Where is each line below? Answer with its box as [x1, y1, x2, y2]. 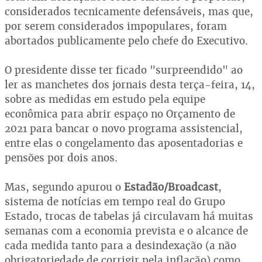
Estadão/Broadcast [124, 180, 218, 194]
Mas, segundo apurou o [5, 180, 124, 194]
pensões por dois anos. [5, 151, 118, 164]
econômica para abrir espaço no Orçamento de [5, 107, 235, 120]
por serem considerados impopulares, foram [5, 19, 227, 33]
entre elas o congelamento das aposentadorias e [5, 136, 243, 150]
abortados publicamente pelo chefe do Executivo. [5, 34, 248, 47]
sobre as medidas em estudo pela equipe [5, 92, 205, 106]
